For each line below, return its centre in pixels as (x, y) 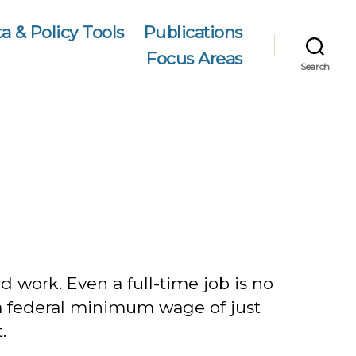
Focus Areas (194, 58)
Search (315, 66)
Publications (193, 32)
